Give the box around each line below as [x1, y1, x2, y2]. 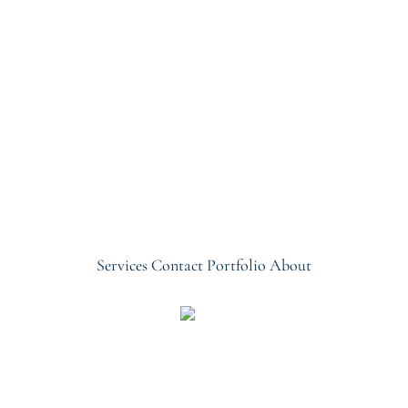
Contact [151, 255, 203, 275]
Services [97, 255, 148, 275]
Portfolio [207, 255, 266, 275]
